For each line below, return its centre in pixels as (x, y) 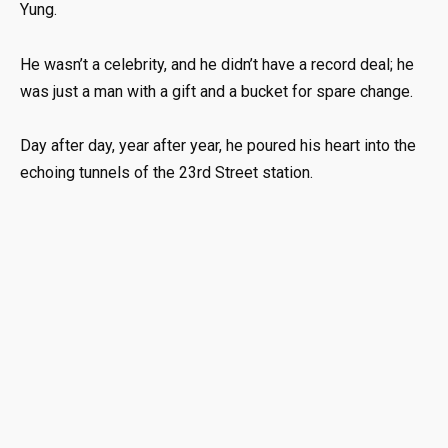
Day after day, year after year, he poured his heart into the (218, 145)
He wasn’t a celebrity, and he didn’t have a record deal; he (217, 64)
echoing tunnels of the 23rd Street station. (166, 172)
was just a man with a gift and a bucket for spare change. (216, 91)
